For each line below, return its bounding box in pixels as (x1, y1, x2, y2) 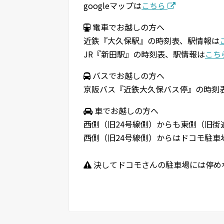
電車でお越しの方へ (90, 20, 164, 33)
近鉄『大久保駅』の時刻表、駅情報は (83, 34, 219, 46)
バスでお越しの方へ (90, 69, 164, 81)
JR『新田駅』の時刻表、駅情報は (83, 47, 205, 60)
